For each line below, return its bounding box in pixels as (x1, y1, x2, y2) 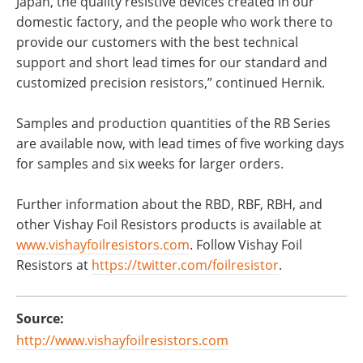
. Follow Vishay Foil (190, 236, 302, 254)
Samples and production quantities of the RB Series (16, 114, 331, 132)
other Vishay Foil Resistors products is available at (16, 216, 322, 233)
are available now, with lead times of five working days (16, 135, 344, 152)
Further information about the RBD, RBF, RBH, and (16, 195, 322, 213)
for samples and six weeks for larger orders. (16, 155, 284, 173)
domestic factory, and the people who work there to (16, 13, 333, 31)
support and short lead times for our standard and (16, 53, 327, 71)
